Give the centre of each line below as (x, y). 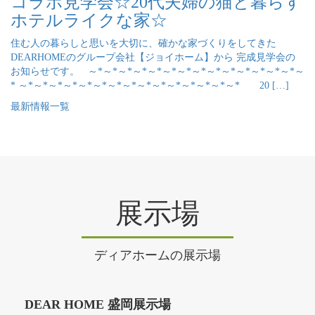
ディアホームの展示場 (157, 256)
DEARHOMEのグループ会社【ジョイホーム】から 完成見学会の (153, 57)
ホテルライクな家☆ (89, 20)
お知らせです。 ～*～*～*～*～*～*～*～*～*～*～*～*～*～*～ (157, 71)
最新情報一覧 (40, 106)
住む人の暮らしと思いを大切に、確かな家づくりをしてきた (143, 43)
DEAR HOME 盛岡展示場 (98, 305)
